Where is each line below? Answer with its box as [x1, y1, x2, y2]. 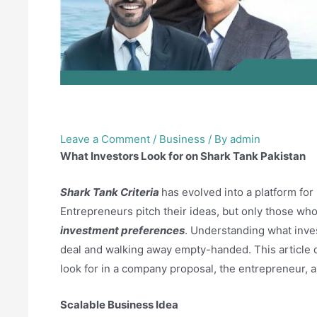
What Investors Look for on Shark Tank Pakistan [60, 149, 306, 163]
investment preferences [60, 224, 185, 238]
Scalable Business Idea [60, 298, 178, 312]
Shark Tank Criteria [60, 185, 161, 200]
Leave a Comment [60, 132, 150, 146]
